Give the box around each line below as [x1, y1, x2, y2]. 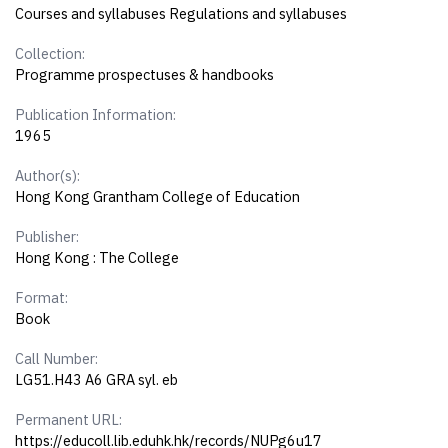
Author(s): [15, 166, 81, 186]
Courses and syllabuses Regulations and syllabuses [15, 4, 348, 24]
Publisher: [15, 227, 80, 247]
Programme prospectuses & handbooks [15, 65, 275, 85]
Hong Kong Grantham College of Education [15, 187, 301, 207]
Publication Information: [15, 105, 177, 125]
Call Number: [15, 349, 99, 369]
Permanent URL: [15, 410, 123, 430]
